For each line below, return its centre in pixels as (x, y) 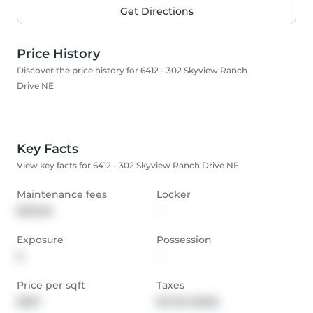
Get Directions (156, 12)
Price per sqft (51, 285)
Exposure (40, 240)
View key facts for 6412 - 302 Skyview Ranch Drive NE (128, 166)
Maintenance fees (62, 195)
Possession (184, 240)
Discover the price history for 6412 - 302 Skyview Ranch (132, 71)
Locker (174, 195)
